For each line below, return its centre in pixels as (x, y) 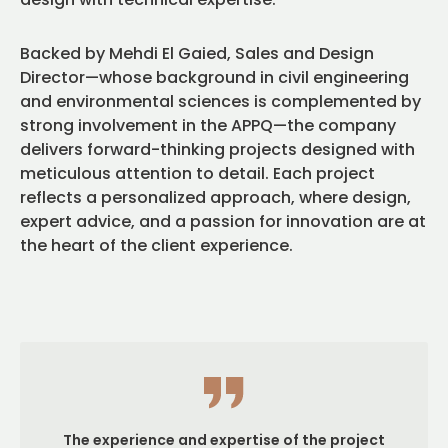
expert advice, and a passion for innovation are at (223, 222)
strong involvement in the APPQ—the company (208, 126)
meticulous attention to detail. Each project (197, 174)
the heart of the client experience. (156, 246)
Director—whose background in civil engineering (214, 78)
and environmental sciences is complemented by (220, 102)
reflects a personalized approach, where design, (215, 198)
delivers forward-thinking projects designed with (217, 150)
